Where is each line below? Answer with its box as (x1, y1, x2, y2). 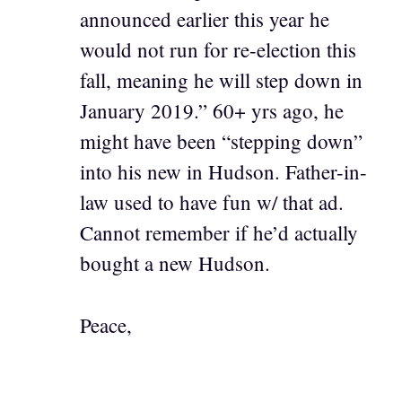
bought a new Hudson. (80, 249, 270, 276)
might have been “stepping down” (80, 127, 363, 154)
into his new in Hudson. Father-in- (80, 158, 367, 185)
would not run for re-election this (80, 36, 356, 63)
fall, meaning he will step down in (80, 66, 363, 93)
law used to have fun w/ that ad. (80, 188, 344, 215)
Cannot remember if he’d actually (80, 219, 358, 246)
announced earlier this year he (80, 5, 329, 32)
